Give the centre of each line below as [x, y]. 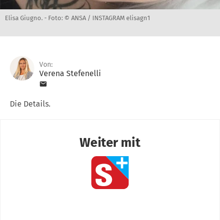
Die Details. [30, 104]
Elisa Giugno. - [27, 18]
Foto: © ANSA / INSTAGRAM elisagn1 [99, 18]
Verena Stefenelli [70, 73]
